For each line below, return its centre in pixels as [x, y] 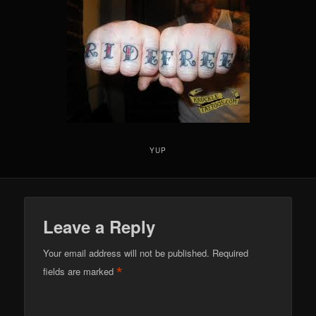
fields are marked [80, 272]
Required [231, 253]
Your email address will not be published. [127, 253]
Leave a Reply [99, 227]
